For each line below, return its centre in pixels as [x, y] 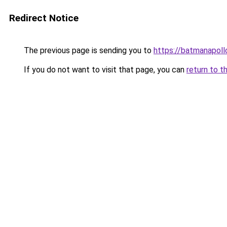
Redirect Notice [44, 18]
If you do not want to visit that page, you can [104, 70]
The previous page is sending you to [88, 50]
